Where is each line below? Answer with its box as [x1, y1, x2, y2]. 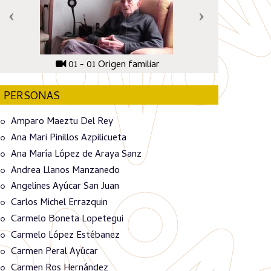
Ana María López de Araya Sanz [11, 146, 142, 163]
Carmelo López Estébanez [11, 227, 120, 244]
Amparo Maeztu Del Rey [11, 114, 113, 130]
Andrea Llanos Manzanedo [11, 163, 120, 179]
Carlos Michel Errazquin [11, 195, 108, 212]
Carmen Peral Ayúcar [11, 244, 98, 260]
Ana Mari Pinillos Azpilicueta [11, 130, 126, 146]
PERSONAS [4, 88, 60, 106]
